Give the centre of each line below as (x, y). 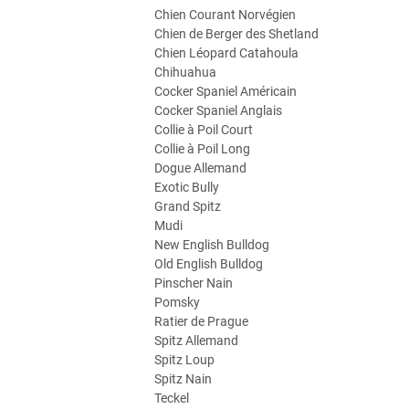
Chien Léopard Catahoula (226, 53)
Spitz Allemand (196, 341)
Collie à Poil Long (202, 149)
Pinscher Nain (194, 283)
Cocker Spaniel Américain (225, 91)
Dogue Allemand (200, 168)
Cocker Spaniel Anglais (218, 110)
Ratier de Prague (201, 321)
